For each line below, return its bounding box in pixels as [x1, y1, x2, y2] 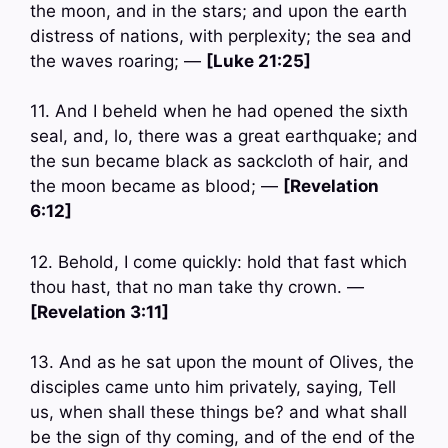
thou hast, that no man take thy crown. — [30, 276, 364, 297]
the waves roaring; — [30, 50, 206, 71]
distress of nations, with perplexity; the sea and [30, 25, 412, 46]
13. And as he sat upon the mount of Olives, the [30, 352, 414, 373]
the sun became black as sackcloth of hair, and [30, 151, 409, 172]
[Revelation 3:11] [30, 301, 169, 322]
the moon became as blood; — [30, 176, 283, 197]
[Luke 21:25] [206, 50, 311, 71]
